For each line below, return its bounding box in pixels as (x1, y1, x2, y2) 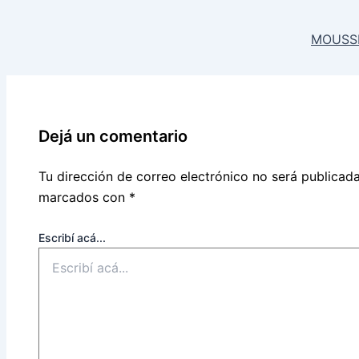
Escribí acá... (38, 230, 106, 244)
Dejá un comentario (38, 126, 188, 146)
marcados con (38, 188, 129, 205)
